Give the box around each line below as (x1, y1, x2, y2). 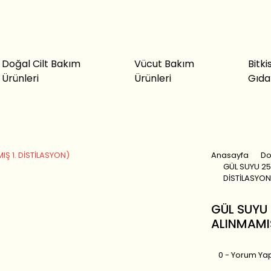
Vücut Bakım (134, 57, 194, 71)
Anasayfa (211, 149, 249, 161)
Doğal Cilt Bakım (1, 57, 80, 71)
